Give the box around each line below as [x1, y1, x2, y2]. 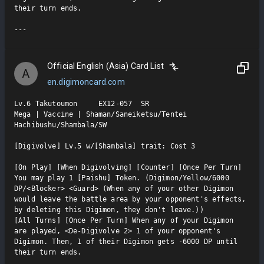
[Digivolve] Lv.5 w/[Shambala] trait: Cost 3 [14, 142, 196, 151]
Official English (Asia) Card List [47, 61, 164, 71]
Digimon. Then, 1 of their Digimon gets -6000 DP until [14, 237, 237, 246]
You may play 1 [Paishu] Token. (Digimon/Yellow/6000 [14, 174, 229, 183]
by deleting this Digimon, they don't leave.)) [14, 206, 204, 214]
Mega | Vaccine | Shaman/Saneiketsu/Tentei [14, 110, 187, 119]
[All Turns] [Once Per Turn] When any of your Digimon [14, 216, 233, 225]
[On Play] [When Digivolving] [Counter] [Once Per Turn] [14, 163, 242, 172]
